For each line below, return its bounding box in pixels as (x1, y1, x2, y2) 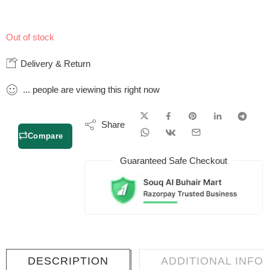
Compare (28, 131, 63, 140)
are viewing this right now (58, 84, 160, 95)
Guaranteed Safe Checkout (120, 155, 228, 166)
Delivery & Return (18, 58, 90, 69)
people (33, 84, 58, 95)
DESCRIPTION (28, 255, 108, 268)
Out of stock (6, 32, 54, 42)
